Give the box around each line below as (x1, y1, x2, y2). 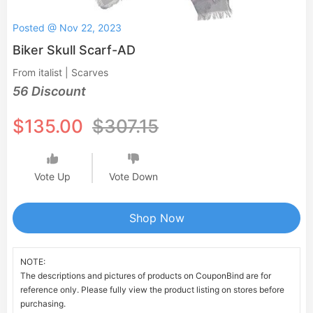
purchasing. (20, 298, 66, 309)
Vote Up (34, 170, 71, 182)
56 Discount (13, 84, 86, 99)
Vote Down (108, 170, 158, 182)
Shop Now (129, 211, 184, 225)
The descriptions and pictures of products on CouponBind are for (20, 270, 271, 281)
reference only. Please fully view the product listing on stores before (20, 284, 284, 295)
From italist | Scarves (13, 66, 108, 78)
